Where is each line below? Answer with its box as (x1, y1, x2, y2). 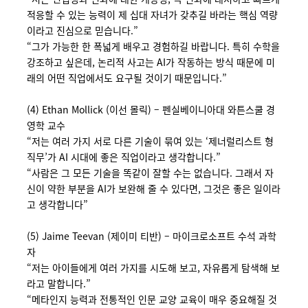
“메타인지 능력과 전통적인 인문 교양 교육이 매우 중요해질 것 (26, 292, 277, 306)
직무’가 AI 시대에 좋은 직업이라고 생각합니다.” (26, 150, 221, 164)
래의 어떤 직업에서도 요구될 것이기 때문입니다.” (26, 71, 227, 85)
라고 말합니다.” (26, 276, 91, 290)
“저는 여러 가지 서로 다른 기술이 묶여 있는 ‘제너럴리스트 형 (26, 134, 274, 148)
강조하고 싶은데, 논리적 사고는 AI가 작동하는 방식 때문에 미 (26, 55, 275, 69)
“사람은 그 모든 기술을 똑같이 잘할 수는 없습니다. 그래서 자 (26, 166, 274, 179)
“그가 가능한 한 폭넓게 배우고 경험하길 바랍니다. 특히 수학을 (26, 39, 280, 53)
